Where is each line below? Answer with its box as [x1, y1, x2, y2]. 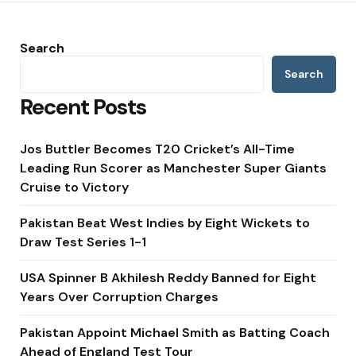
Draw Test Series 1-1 [20, 233, 146, 250]
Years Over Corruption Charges [20, 288, 219, 305]
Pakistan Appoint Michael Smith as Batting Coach [20, 323, 330, 341]
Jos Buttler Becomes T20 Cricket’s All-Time [20, 140, 295, 157]
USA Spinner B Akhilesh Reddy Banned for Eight [20, 269, 316, 286]
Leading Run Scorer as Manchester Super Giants [20, 159, 327, 176]
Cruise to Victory [20, 178, 129, 195]
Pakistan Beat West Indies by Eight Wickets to [20, 214, 310, 231]
